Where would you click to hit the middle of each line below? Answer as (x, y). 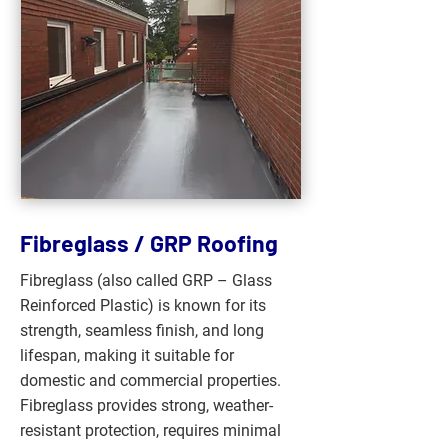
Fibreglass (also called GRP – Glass (146, 280)
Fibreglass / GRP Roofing (149, 243)
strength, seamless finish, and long (142, 330)
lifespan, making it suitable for (127, 355)
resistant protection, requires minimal (150, 430)
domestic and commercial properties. (150, 380)
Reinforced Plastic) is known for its (143, 305)
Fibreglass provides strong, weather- (146, 405)
